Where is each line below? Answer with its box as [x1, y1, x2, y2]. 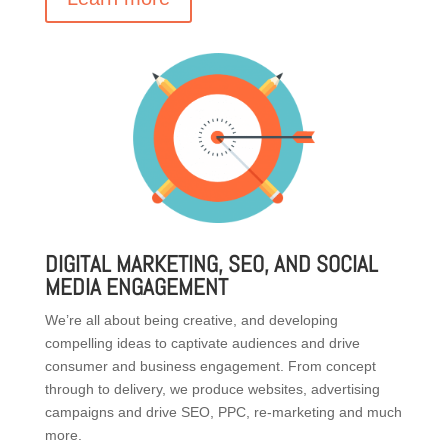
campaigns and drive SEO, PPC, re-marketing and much [44, 403, 402, 420]
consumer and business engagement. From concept [44, 357, 376, 374]
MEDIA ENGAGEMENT [44, 271, 228, 302]
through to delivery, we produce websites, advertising [44, 380, 380, 397]
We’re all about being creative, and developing [44, 311, 338, 328]
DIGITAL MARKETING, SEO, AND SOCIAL [44, 248, 378, 279]
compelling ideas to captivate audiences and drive [44, 334, 360, 351]
